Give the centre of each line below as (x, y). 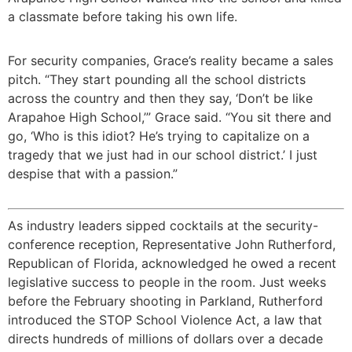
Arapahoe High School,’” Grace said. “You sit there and (170, 117)
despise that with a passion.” (93, 174)
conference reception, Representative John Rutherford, (172, 245)
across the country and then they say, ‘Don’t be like (160, 99)
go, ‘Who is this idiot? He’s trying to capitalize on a (159, 136)
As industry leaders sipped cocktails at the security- (163, 226)
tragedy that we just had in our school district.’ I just (163, 155)
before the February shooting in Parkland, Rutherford (165, 301)
